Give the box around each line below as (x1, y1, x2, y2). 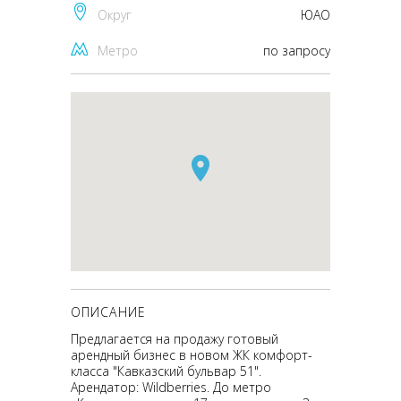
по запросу (263, 42, 330, 59)
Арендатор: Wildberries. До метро (71, 379, 271, 396)
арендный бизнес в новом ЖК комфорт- (71, 346, 312, 363)
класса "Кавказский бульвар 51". (71, 363, 261, 380)
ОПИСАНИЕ (71, 303, 146, 320)
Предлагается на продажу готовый (71, 330, 278, 347)
